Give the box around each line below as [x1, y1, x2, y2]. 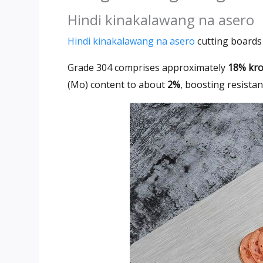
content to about [90, 77, 165, 91]
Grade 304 [68, 60, 114, 74]
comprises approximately [114, 60, 225, 74]
